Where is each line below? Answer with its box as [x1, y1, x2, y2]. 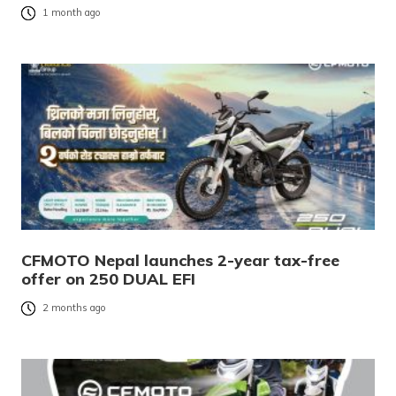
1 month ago [42, 6, 101, 19]
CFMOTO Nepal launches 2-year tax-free [21, 250, 339, 271]
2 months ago [42, 301, 106, 315]
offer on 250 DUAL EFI [21, 269, 195, 290]
